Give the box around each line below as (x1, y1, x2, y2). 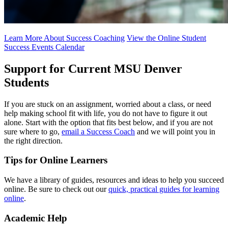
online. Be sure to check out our (4, 184, 108, 193)
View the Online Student (127, 33, 206, 42)
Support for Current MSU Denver (4, 62, 182, 75)
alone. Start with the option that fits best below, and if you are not (4, 118, 213, 127)
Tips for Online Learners (4, 155, 107, 166)
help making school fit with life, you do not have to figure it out (4, 108, 207, 118)
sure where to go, (4, 127, 62, 136)
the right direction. (4, 136, 63, 145)
